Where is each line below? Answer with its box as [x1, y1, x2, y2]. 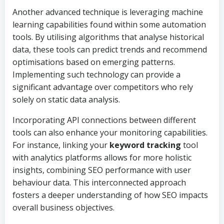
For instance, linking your [12, 139, 109, 150]
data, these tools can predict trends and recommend [12, 44, 207, 55]
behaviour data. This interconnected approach [12, 177, 186, 188]
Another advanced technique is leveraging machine [12, 6, 203, 17]
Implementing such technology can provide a [12, 69, 180, 80]
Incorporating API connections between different [12, 114, 196, 125]
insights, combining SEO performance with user [12, 164, 191, 175]
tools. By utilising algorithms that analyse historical [12, 31, 204, 42]
